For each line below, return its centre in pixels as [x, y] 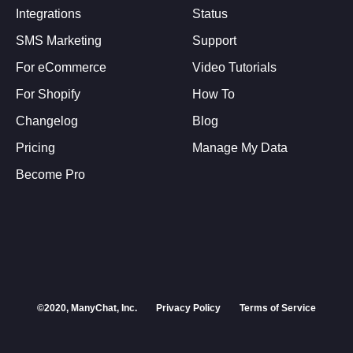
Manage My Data [240, 147]
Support [214, 40]
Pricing [35, 147]
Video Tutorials [234, 67]
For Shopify [48, 94]
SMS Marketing [59, 40]
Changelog [47, 121]
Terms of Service [278, 308]
